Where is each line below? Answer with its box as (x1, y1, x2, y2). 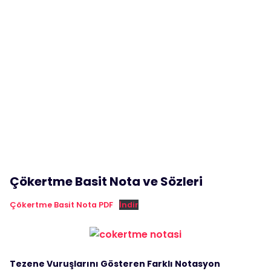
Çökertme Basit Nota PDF (10, 199, 113, 210)
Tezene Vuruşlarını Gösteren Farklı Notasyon (10, 257, 220, 270)
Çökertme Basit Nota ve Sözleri (10, 172, 203, 190)
